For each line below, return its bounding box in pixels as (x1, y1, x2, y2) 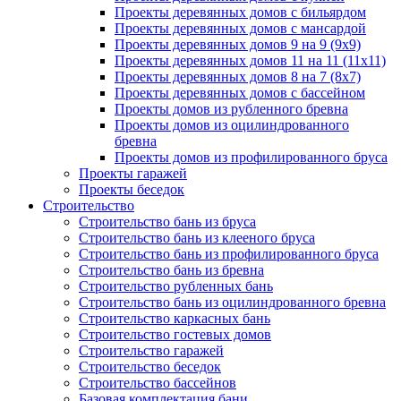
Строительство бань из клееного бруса (79, 230, 315, 245)
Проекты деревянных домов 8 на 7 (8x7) (115, 69, 361, 84)
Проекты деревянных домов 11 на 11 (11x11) (115, 53, 386, 68)
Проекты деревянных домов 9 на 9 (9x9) (115, 37, 361, 52)
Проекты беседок (79, 182, 184, 197)
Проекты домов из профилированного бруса (115, 149, 388, 165)
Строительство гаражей (79, 343, 224, 358)
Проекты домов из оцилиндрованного (115, 117, 349, 132)
